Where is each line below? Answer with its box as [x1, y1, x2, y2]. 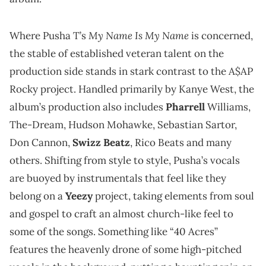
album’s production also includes [9, 100, 166, 113]
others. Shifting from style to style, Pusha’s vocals [9, 153, 240, 167]
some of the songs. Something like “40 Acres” [9, 224, 218, 238]
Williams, [205, 100, 251, 113]
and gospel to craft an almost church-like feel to [9, 207, 233, 220]
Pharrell [166, 100, 205, 113]
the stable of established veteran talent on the [9, 46, 224, 60]
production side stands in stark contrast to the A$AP [9, 64, 253, 78]
